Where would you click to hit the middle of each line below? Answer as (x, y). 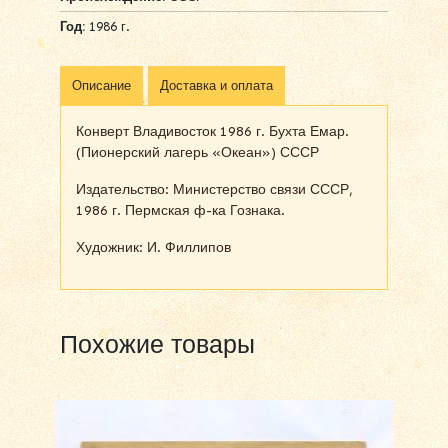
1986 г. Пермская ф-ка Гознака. (180, 210)
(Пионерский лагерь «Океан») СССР (197, 152)
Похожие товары (157, 344)
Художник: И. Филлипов (153, 247)
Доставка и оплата (216, 85)
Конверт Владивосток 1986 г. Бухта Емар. (212, 131)
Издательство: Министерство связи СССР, (214, 189)
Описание (101, 85)
